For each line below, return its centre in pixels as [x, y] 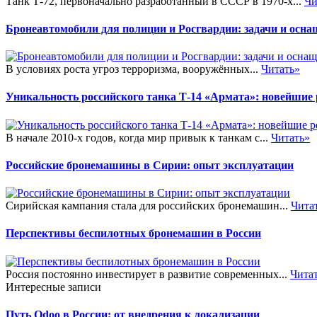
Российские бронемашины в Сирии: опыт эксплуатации [150, 165]
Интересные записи [53, 287]
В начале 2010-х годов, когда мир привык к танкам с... [138, 137]
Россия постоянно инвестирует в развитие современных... [148, 274]
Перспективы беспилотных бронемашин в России [133, 234]
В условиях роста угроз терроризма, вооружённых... [133, 69]
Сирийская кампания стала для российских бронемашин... [148, 206]
